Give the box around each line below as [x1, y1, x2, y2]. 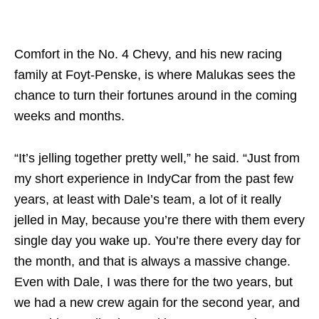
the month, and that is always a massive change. [14, 253, 291, 268]
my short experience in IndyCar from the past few [14, 171, 293, 186]
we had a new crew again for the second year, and [14, 295, 300, 310]
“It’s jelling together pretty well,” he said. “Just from [14, 150, 300, 165]
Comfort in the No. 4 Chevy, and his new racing [14, 46, 282, 61]
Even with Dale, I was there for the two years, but [14, 274, 293, 289]
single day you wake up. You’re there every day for [14, 233, 300, 248]
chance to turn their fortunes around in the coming [14, 88, 297, 103]
